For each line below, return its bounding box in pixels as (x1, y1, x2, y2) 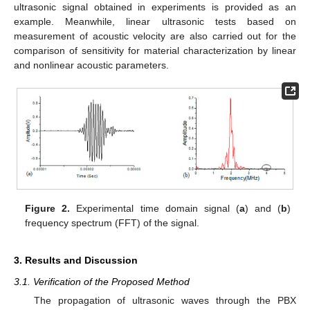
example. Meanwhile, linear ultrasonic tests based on (14, 15, 296, 27)
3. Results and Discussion (14, 255, 138, 266)
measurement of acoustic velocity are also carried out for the (14, 30, 296, 42)
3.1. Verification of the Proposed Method (14, 276, 190, 288)
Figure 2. (25, 203, 71, 215)
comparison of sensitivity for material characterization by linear (14, 44, 296, 56)
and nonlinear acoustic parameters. (14, 59, 169, 71)
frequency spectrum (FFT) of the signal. (25, 217, 200, 229)
